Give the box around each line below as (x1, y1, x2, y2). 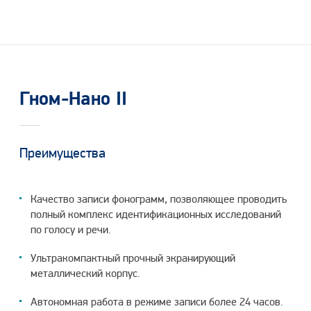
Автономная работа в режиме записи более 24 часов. (30, 295, 283, 309)
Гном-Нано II (19, 87, 128, 111)
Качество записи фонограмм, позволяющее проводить (30, 192, 287, 206)
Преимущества (19, 144, 106, 162)
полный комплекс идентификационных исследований (30, 208, 281, 221)
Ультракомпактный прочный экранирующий (30, 251, 235, 265)
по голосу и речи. (30, 223, 111, 237)
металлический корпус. (30, 267, 140, 280)
